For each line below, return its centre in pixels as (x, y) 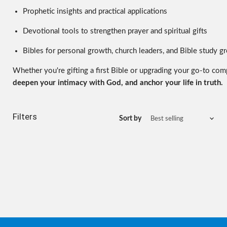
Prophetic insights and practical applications (95, 11)
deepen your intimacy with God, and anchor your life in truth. (118, 83)
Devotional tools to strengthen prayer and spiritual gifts (115, 31)
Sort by (130, 119)
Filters (25, 116)
